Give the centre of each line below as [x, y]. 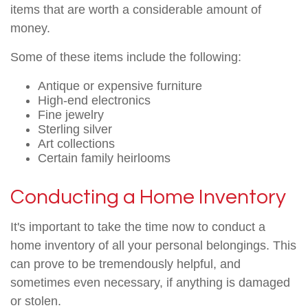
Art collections [76, 144]
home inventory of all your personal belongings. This [153, 245]
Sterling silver [75, 129]
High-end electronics [94, 100]
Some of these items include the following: [126, 57]
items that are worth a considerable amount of [136, 10]
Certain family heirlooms [104, 158]
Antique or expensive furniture [120, 86]
